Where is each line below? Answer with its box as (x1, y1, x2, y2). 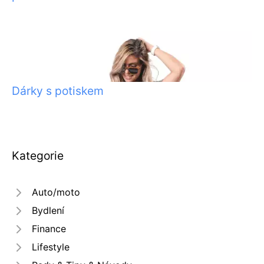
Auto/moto (32, 186, 80, 199)
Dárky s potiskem (12, 84, 104, 98)
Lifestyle (32, 241, 70, 253)
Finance (32, 223, 66, 235)
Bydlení (32, 204, 64, 217)
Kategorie (12, 148, 64, 163)
